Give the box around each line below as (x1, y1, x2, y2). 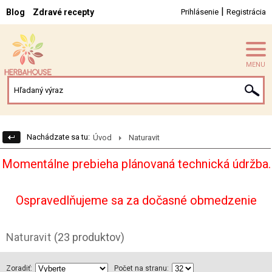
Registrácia (226, 7, 266, 16)
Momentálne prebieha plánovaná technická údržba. (1, 157, 271, 171)
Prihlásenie (181, 7, 219, 16)
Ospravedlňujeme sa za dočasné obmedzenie (15, 193, 257, 208)
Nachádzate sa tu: (27, 132, 90, 141)
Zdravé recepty (33, 7, 94, 17)
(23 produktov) (53, 231, 124, 243)
